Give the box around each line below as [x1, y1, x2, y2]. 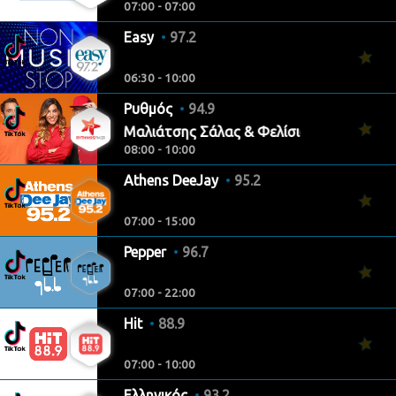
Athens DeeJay [124, 172, 222, 188]
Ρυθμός [124, 101, 176, 117]
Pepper [124, 244, 170, 260]
